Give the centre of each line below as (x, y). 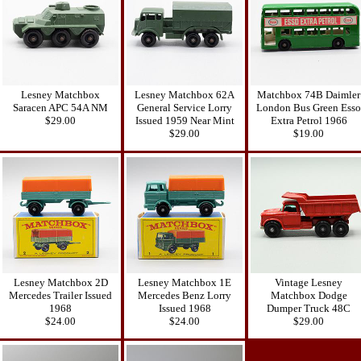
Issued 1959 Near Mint (185, 120)
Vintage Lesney (309, 282)
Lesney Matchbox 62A (185, 94)
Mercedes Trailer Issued (60, 295)
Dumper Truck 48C (309, 308)
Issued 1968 (185, 308)
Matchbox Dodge (309, 295)
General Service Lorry (185, 107)
